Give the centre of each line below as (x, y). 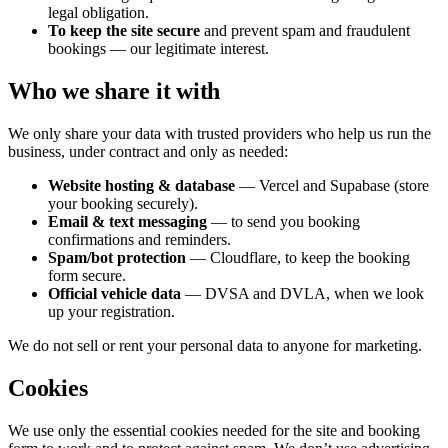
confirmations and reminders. (139, 240)
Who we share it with (114, 91)
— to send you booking (283, 222)
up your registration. (111, 312)
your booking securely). (123, 204)
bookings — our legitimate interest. (158, 49)
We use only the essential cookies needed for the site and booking (214, 430)
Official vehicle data (114, 294)
